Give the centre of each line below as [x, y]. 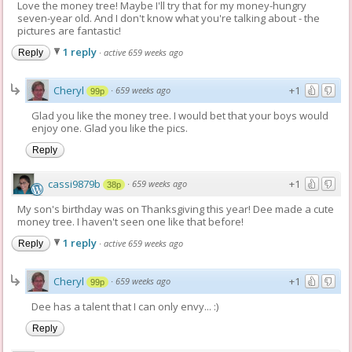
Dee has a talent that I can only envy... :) [125, 306]
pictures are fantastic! [70, 30]
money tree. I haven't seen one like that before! [131, 221]
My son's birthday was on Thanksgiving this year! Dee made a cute [176, 209]
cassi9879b [75, 183]
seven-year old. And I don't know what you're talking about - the [169, 18]
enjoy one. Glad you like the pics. [110, 128]
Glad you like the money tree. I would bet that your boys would [180, 115]
